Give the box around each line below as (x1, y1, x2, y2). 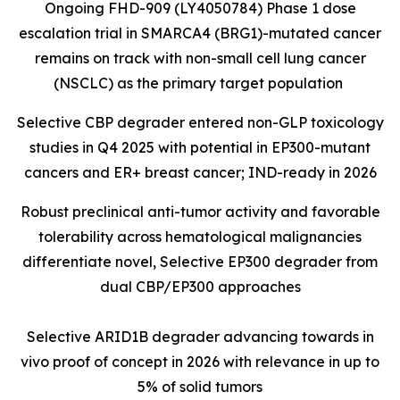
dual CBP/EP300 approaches (99, 278, 301, 296)
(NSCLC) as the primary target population (54, 74, 346, 92)
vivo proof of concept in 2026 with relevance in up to (21, 353, 379, 371)
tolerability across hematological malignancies (38, 228, 362, 246)
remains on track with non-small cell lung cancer (34, 49, 366, 67)
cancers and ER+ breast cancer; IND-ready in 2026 (23, 163, 377, 181)
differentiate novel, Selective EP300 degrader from (22, 253, 378, 271)
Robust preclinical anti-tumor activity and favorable (20, 203, 380, 221)
